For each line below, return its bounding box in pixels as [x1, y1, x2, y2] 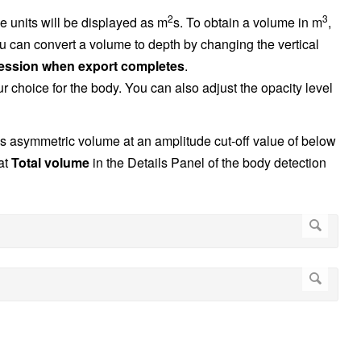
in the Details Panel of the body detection [89, 153, 326, 172]
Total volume [11, 153, 89, 172]
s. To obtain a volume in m [173, 13, 322, 32]
